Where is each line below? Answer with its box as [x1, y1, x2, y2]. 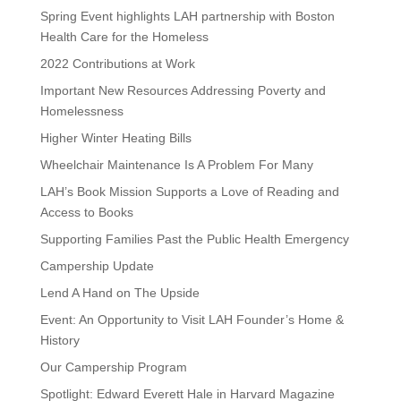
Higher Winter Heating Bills [39, 130, 192, 145]
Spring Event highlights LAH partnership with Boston [39, 8, 335, 23]
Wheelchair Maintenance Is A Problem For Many [39, 157, 313, 172]
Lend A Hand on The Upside [39, 285, 200, 300]
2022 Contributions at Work [39, 55, 195, 71]
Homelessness [39, 103, 124, 118]
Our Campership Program [39, 359, 187, 374]
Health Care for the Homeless [39, 29, 209, 44]
